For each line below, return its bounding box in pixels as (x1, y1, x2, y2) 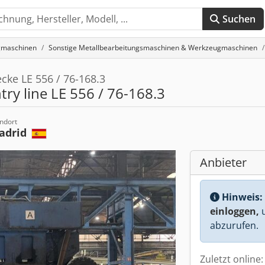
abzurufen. (210, 219, 258, 232)
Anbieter (200, 154, 247, 170)
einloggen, (210, 205, 259, 218)
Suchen (222, 12, 256, 25)
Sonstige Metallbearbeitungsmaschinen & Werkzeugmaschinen (49, 43, 257, 53)
